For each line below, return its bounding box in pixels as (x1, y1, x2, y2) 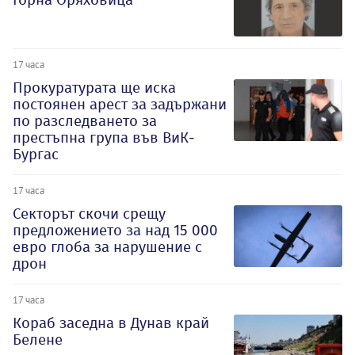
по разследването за (13, 112, 157, 131)
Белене (13, 330, 63, 349)
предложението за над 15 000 (13, 221, 218, 240)
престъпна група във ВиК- (13, 128, 195, 147)
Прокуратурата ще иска (13, 78, 176, 97)
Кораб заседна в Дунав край (13, 314, 209, 333)
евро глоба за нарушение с (13, 238, 202, 257)
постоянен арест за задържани (13, 95, 227, 114)
